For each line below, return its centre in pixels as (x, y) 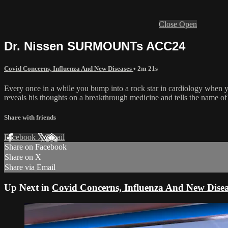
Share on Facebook (36, 147)
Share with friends (30, 118)
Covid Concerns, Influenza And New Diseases (69, 68)
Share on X (23, 157)
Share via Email (30, 167)
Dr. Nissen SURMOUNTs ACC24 (95, 46)
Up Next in (28, 188)
